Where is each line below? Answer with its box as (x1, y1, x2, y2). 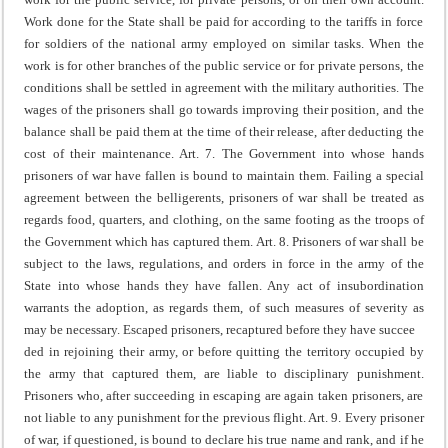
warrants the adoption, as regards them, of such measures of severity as (24, 299, 424, 315)
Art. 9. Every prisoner (308, 409, 424, 425)
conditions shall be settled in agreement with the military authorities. (24, 79, 400, 95)
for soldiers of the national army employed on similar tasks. (24, 35, 365, 51)
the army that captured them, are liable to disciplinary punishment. (24, 365, 424, 381)
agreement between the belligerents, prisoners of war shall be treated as (24, 189, 424, 205)
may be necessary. (24, 321, 121, 337)
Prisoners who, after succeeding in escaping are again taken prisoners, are (24, 387, 424, 403)
